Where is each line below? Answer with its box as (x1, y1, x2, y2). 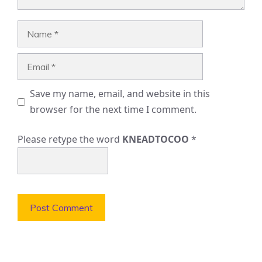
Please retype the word (18, 133, 122, 146)
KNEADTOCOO (122, 133, 189, 146)
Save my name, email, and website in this (30, 87, 210, 101)
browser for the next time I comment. (30, 103, 196, 116)
